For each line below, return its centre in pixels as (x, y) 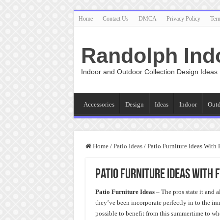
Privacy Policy (183, 19)
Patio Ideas (128, 146)
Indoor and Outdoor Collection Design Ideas (149, 72)
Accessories (99, 104)
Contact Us (115, 19)
